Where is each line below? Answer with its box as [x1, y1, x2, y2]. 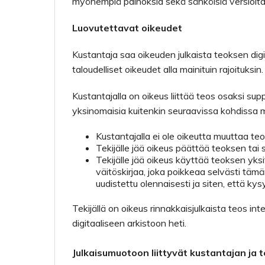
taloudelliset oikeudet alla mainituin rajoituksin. [72, 63, 263, 75]
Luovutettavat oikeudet [72, 22, 182, 34]
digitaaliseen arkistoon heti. [72, 217, 186, 229]
